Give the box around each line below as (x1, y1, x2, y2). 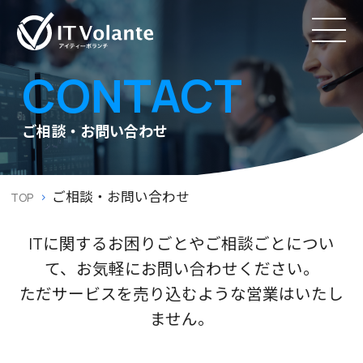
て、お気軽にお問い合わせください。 (44, 258, 319, 280)
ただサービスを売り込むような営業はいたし (19, 283, 344, 305)
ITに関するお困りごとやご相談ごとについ (28, 233, 335, 255)
